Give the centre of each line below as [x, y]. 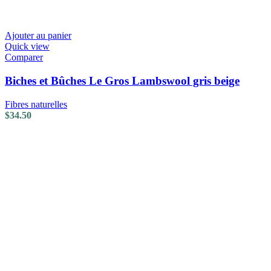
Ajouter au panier [38, 36]
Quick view [27, 47]
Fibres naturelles [36, 104]
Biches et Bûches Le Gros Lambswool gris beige [122, 80]
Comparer [24, 57]
